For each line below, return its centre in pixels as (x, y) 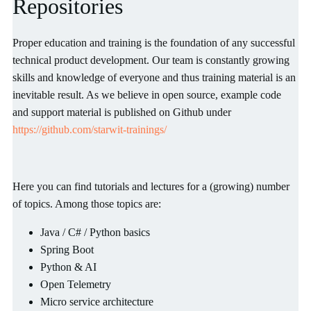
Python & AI (68, 267)
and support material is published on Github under (122, 112)
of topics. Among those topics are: (87, 204)
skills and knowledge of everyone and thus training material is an (154, 78)
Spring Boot (67, 250)
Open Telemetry (76, 285)
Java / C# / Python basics (95, 233)
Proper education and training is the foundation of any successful (154, 43)
